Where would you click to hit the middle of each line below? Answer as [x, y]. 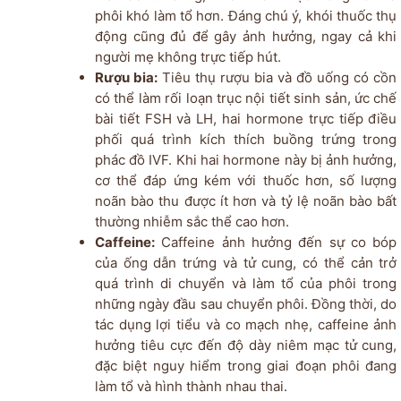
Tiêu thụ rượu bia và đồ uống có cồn [277, 77]
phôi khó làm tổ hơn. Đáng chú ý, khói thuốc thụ [246, 15]
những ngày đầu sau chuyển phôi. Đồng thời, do [246, 303]
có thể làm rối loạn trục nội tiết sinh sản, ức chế [246, 98]
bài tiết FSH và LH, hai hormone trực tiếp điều [246, 118]
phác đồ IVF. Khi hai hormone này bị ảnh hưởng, [246, 159]
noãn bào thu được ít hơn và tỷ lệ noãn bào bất [246, 200]
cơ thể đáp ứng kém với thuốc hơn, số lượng [246, 180]
